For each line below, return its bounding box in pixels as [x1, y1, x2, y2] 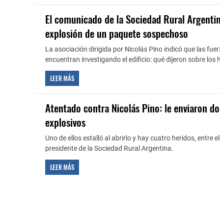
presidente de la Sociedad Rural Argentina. [45, 144, 173, 152]
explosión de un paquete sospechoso [45, 26, 188, 41]
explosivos [45, 114, 85, 130]
